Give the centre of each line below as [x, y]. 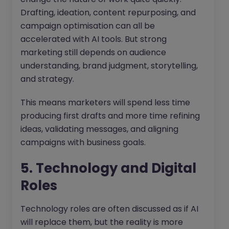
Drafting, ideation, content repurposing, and [108, 13]
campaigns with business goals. [83, 143]
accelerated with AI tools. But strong [94, 39]
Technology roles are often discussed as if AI [109, 209]
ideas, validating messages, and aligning [99, 129]
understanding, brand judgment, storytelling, [109, 66]
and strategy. [47, 79]
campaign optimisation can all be [88, 26]
